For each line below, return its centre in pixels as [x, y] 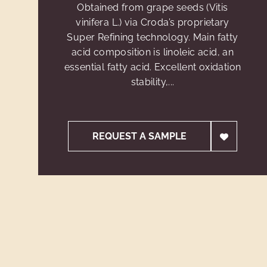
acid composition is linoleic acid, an [153, 52]
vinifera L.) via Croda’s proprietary [153, 22]
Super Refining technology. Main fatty [153, 37]
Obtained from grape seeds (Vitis [153, 7]
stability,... [153, 82]
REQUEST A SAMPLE [140, 136]
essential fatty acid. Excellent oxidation [153, 67]
